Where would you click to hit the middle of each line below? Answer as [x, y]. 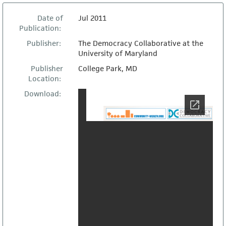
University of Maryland [118, 53]
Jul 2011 [92, 18]
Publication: [41, 28]
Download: [43, 94]
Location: [45, 78]
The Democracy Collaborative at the [140, 43]
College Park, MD [107, 68]
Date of [50, 18]
